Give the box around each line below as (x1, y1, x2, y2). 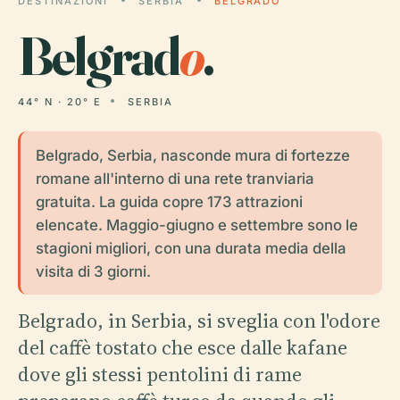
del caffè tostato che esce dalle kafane (18, 333, 347, 361)
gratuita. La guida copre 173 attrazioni (35, 192, 303, 211)
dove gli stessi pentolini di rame (18, 360, 302, 387)
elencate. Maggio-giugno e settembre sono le (35, 215, 358, 234)
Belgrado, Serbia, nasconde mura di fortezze (35, 146, 350, 164)
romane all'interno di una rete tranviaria (35, 169, 314, 187)
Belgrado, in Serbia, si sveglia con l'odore (18, 306, 380, 334)
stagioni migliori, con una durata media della (35, 238, 346, 257)
